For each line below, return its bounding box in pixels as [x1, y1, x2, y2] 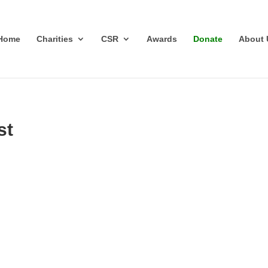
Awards [146, 34, 177, 44]
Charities [36, 34, 73, 44]
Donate [193, 34, 223, 44]
